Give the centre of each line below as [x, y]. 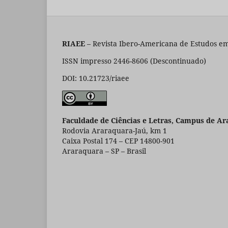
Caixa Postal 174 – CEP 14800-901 [118, 140]
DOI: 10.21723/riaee [96, 78]
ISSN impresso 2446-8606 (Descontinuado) [134, 61]
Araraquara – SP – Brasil [104, 151]
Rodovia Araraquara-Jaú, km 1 [115, 130]
